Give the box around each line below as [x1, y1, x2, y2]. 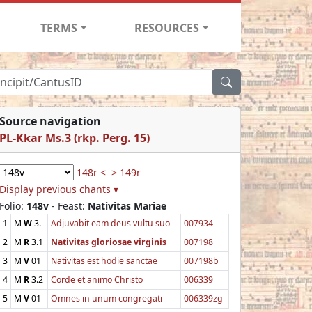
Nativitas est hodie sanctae [51, 254, 157, 267]
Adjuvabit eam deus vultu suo [51, 217, 170, 229]
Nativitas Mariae [88, 198, 166, 212]
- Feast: [49, 198, 88, 212]
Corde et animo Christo [51, 273, 143, 286]
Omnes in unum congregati [51, 292, 162, 304]
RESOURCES [134, 19, 200, 36]
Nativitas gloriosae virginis [51, 235, 166, 248]
